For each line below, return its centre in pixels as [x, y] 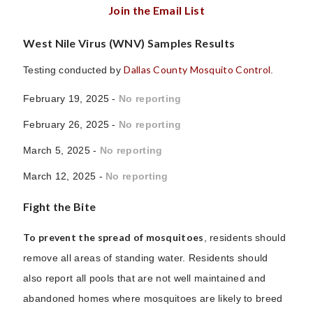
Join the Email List [156, 10]
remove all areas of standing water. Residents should [146, 257]
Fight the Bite [60, 206]
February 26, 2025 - [71, 124]
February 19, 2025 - [71, 98]
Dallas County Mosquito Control [197, 69]
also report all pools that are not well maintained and [145, 278]
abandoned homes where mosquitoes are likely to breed [153, 298]
